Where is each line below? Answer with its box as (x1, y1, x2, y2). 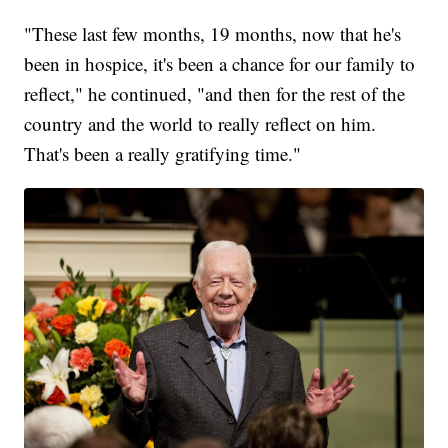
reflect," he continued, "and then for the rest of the (24, 81, 406, 107)
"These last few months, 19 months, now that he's (24, 21, 402, 47)
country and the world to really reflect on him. (24, 111, 377, 137)
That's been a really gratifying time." (24, 141, 302, 167)
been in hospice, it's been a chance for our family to (24, 51, 416, 77)
